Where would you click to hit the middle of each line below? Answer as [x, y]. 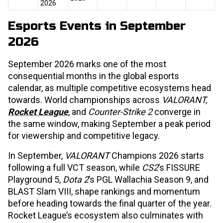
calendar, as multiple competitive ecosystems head [110, 88]
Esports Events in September [97, 26]
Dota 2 [76, 180]
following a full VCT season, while [75, 168]
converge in [176, 112]
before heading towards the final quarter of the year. [110, 204]
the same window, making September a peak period [109, 124]
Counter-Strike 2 [120, 112]
